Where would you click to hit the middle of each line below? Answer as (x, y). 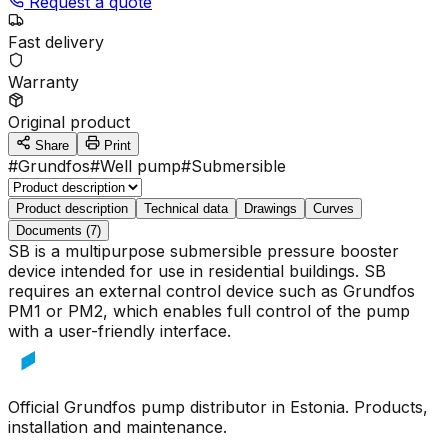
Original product (69, 121)
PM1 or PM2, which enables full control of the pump (209, 310)
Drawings (270, 208)
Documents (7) (58, 230)
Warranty (43, 81)
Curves (333, 208)
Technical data (186, 208)
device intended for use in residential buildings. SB (197, 270)
